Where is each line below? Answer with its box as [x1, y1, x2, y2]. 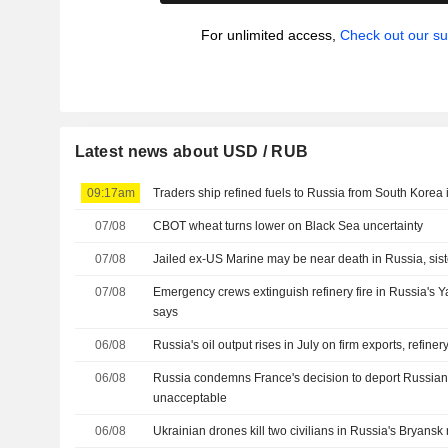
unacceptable [153, 391, 228, 405]
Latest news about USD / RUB [74, 143, 309, 160]
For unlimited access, [200, 27, 340, 43]
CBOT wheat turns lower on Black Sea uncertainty [153, 219, 424, 233]
